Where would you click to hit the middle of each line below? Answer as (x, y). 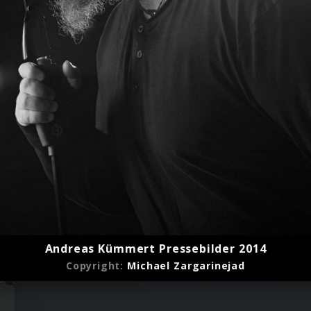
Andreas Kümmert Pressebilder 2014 (155, 248)
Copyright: (97, 265)
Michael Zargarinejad (186, 265)
